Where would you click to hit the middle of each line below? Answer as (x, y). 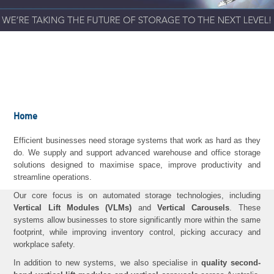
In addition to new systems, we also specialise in (107, 263)
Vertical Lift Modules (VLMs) (73, 208)
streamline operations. (53, 177)
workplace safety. (45, 245)
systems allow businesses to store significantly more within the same (137, 220)
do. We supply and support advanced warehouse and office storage (137, 153)
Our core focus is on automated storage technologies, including (137, 196)
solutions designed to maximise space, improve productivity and (137, 165)
